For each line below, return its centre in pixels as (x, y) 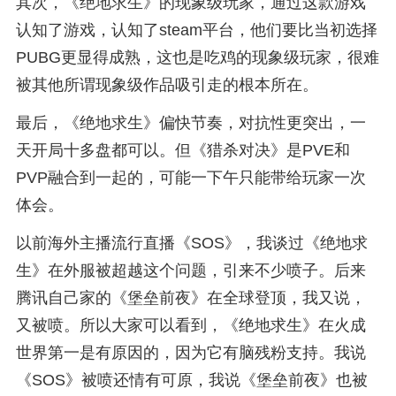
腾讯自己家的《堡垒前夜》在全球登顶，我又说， (190, 297)
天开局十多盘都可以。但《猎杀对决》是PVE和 (183, 150)
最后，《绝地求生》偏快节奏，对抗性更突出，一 (190, 122)
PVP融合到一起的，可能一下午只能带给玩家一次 (190, 177)
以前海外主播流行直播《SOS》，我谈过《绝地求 (191, 243)
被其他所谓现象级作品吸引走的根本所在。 (167, 84)
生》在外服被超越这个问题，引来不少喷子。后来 (190, 270)
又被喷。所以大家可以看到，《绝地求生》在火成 (190, 325)
